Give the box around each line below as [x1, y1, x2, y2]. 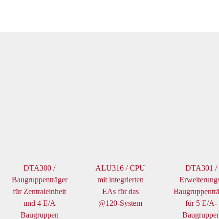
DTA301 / [185, 164, 218, 173]
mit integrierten [97, 175, 144, 184]
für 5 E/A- [185, 199, 218, 208]
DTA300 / [23, 164, 56, 173]
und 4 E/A [23, 199, 56, 208]
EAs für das [102, 187, 139, 196]
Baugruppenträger [11, 175, 67, 184]
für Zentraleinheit [13, 187, 66, 196]
